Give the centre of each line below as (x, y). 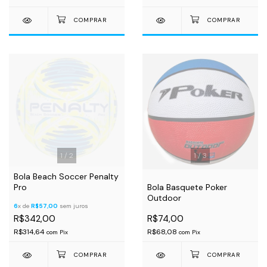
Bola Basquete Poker (187, 187)
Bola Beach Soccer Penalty (66, 176)
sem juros (73, 206)
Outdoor (164, 198)
